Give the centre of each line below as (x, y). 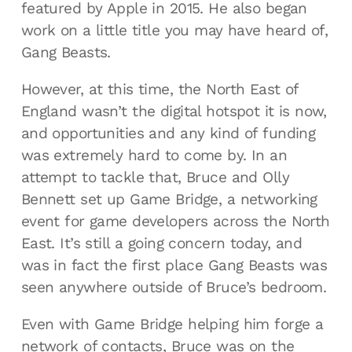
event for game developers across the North (175, 222)
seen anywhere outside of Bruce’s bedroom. (174, 288)
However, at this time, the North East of (159, 90)
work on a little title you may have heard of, (174, 31)
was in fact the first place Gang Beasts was (174, 266)
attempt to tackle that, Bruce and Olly (155, 178)
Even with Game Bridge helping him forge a (172, 324)
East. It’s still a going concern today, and (161, 244)
